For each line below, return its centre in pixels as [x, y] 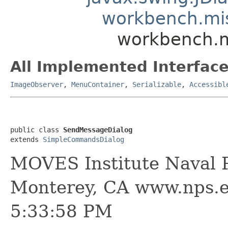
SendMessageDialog [98, 130]
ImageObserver [37, 84]
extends [26, 139]
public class [37, 130]
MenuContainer [98, 84]
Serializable [157, 84]
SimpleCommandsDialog [83, 139]
